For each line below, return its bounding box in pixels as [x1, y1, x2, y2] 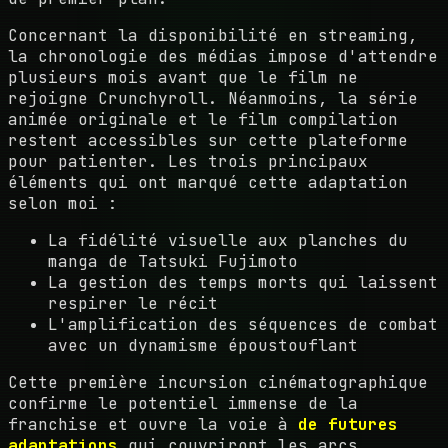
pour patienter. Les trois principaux [8, 150, 368, 172]
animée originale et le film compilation [8, 108, 398, 130]
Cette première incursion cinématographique [8, 371, 428, 393]
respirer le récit [48, 292, 218, 314]
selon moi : [8, 192, 118, 214]
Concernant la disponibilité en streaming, [8, 24, 418, 46]
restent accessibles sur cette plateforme [8, 129, 408, 151]
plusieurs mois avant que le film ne [8, 66, 358, 88]
